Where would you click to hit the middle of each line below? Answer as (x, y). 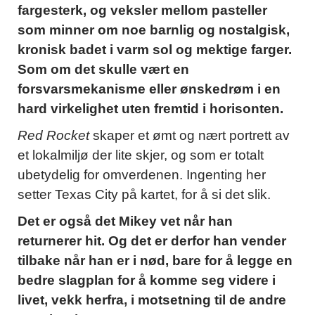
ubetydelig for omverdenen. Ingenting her (142, 175)
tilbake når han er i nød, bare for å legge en (155, 261)
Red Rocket (55, 136)
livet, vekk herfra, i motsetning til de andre (152, 300)
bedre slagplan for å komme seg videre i (147, 281)
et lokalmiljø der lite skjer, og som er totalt (141, 155)
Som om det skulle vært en (103, 70)
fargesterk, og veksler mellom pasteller (142, 11)
